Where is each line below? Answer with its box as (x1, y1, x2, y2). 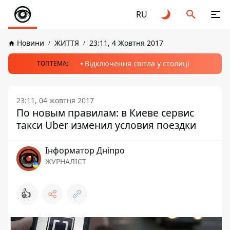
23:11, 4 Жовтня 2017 (89, 38, 163, 48)
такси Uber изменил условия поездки (16, 118, 196, 132)
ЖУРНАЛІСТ (45, 157, 86, 166)
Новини (17, 38, 44, 48)
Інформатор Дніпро (45, 145, 125, 156)
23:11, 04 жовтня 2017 (16, 95, 94, 105)
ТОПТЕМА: (36, 59, 68, 68)
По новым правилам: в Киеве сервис (16, 106, 194, 120)
